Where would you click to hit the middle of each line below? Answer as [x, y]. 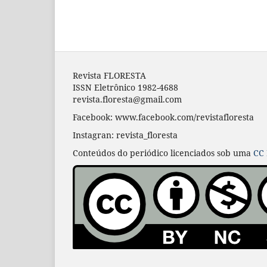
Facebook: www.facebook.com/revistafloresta [163, 117]
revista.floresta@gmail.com [127, 100]
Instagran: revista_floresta [125, 135]
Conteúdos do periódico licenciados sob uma [163, 153]
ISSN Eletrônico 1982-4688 [125, 88]
